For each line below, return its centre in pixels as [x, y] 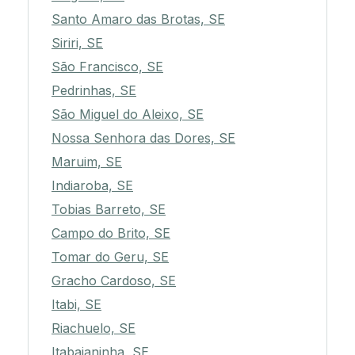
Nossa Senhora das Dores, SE [143, 138]
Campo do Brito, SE [111, 233]
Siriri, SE [77, 43]
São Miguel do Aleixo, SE [128, 115]
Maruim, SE [87, 162]
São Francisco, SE [107, 67]
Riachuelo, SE [94, 328]
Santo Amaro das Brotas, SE [138, 19]
